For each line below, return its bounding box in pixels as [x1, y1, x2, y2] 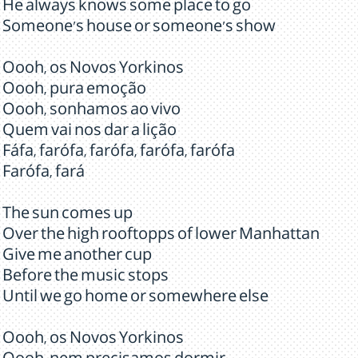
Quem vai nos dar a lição [2, 125, 177, 141]
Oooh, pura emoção [2, 83, 146, 99]
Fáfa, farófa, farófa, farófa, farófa [2, 145, 235, 161]
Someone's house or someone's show [2, 21, 276, 37]
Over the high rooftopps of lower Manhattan [2, 229, 320, 245]
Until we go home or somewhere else [2, 291, 268, 307]
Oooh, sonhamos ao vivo [2, 104, 181, 120]
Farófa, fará [2, 166, 85, 182]
